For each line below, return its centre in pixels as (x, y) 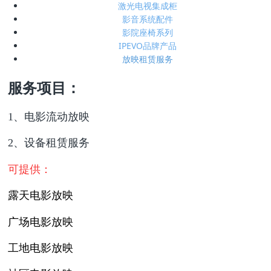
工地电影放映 (41, 247)
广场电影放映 (41, 221)
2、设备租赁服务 (49, 143)
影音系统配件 (148, 19)
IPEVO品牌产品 (148, 45)
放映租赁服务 (148, 59)
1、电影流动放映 (49, 116)
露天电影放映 (42, 195)
